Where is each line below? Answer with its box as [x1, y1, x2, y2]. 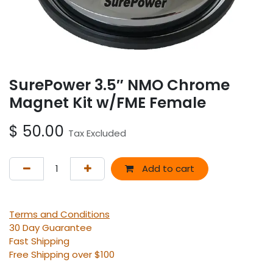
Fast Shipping [9, 235, 69, 248]
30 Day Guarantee [9, 221, 92, 235]
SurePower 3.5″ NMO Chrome [9, 74, 230, 96]
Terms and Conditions [9, 208, 110, 221]
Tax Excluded [68, 126, 126, 140]
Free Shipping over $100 [9, 248, 115, 261]
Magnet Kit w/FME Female [9, 91, 206, 113]
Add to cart [139, 162, 194, 175]
